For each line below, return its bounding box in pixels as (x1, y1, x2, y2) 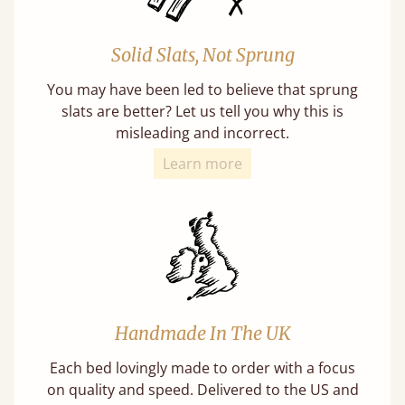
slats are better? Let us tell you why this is (61, 100, 344, 121)
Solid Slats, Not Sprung (110, 42, 295, 66)
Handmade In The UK (115, 321, 290, 344)
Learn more (163, 153, 242, 174)
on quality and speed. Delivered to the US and (46, 379, 359, 400)
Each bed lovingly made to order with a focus (50, 357, 355, 378)
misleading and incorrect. (116, 122, 289, 143)
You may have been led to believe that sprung (47, 79, 358, 99)
